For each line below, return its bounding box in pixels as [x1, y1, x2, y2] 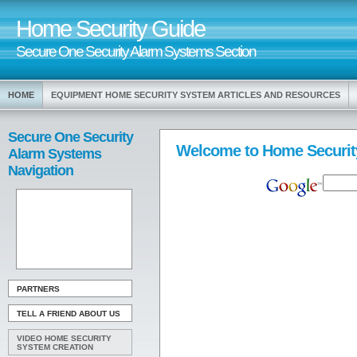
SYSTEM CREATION [17, 343, 93, 351]
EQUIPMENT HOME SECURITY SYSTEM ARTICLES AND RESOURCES [51, 90, 340, 100]
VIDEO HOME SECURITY [17, 334, 112, 343]
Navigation [8, 163, 73, 178]
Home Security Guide [16, 16, 205, 41]
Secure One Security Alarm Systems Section [16, 42, 256, 60]
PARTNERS [17, 284, 60, 293]
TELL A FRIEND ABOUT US [17, 309, 120, 318]
